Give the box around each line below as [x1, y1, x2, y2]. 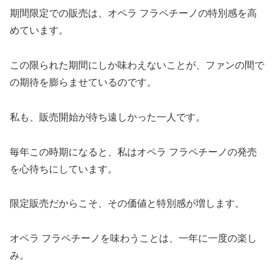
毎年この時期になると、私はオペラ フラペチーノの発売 [10, 146, 257, 157]
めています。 [10, 25, 68, 36]
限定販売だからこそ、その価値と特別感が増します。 [10, 198, 245, 209]
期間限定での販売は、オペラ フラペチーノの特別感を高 [10, 8, 257, 19]
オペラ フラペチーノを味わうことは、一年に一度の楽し [10, 233, 257, 244]
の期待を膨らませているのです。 [10, 76, 157, 87]
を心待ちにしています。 [10, 163, 117, 174]
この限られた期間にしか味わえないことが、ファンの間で [10, 59, 264, 70]
